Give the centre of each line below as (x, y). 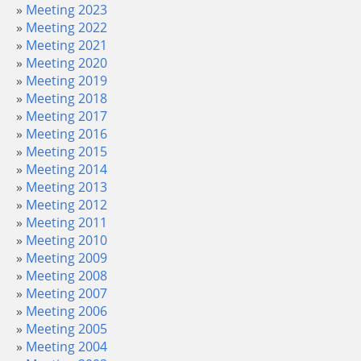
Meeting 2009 (66, 258)
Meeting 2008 (66, 276)
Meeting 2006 (66, 311)
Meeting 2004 (66, 346)
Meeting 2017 (66, 116)
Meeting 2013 (66, 187)
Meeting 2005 (66, 329)
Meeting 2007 (66, 293)
